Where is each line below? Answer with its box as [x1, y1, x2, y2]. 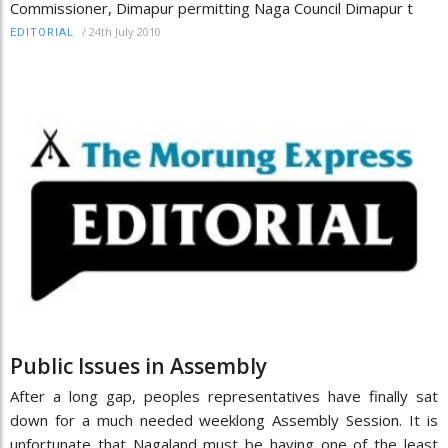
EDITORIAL [10, 25, 74, 39]
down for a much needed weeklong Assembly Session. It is [10, 409, 438, 430]
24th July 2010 [89, 23, 161, 39]
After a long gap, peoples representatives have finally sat [10, 385, 438, 406]
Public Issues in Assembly [10, 351, 267, 380]
